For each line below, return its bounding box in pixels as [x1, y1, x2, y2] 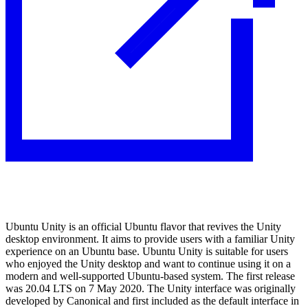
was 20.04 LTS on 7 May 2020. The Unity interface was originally [5, 282, 296, 294]
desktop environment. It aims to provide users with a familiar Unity [5, 232, 295, 245]
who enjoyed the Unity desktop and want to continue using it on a [5, 257, 291, 269]
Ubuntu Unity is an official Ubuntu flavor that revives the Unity [5, 220, 281, 232]
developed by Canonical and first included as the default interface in [5, 294, 299, 307]
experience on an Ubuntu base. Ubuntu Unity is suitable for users [5, 245, 288, 257]
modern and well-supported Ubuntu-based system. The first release [5, 269, 295, 282]
